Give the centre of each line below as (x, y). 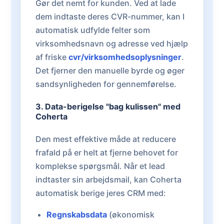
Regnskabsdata (76, 214)
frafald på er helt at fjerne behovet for (107, 152)
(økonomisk (130, 214)
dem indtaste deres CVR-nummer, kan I (110, 17)
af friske (52, 57)
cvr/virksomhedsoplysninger (125, 57)
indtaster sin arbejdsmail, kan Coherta (108, 179)
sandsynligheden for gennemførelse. (106, 84)
